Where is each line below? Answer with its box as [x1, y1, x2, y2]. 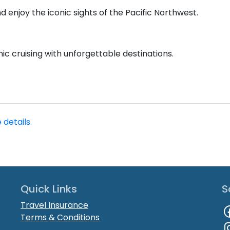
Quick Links [21, 181, 78, 196]
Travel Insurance [21, 199, 89, 211]
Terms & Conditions [21, 211, 100, 223]
